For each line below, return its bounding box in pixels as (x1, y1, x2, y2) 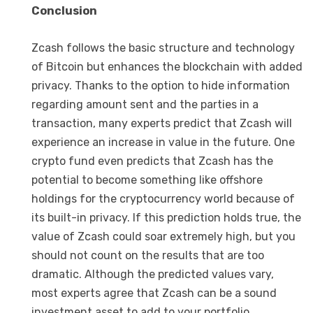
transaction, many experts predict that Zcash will (31, 116, 292, 130)
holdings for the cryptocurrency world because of (31, 191, 295, 205)
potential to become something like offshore (31, 173, 263, 187)
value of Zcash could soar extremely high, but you (31, 229, 296, 243)
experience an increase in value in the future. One (31, 135, 295, 149)
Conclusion (31, 4, 97, 18)
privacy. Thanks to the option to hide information (31, 78, 290, 92)
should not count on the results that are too (31, 248, 264, 262)
